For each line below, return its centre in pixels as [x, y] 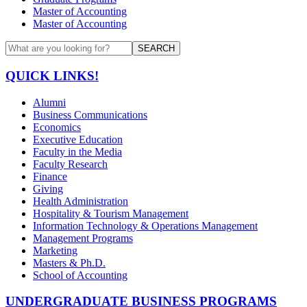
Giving [48, 188]
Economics [57, 127]
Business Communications [90, 114]
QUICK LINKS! [52, 76]
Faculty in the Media [77, 151]
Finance [50, 176]
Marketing [55, 250]
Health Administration [81, 201]
